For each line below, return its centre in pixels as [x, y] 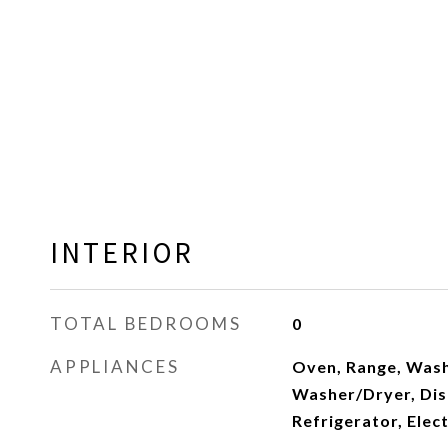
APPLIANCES [115, 366]
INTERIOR [122, 252]
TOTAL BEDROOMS [146, 323]
